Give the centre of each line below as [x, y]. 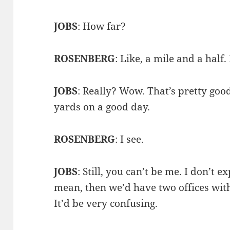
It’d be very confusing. [106, 203]
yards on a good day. [102, 107]
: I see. [130, 139]
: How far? [102, 26]
